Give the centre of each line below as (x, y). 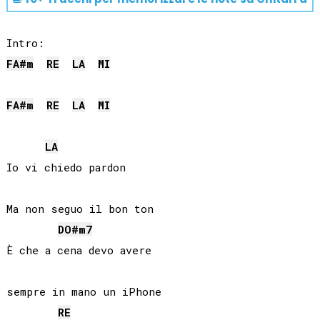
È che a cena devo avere (79, 250)
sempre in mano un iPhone (84, 292)
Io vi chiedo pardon (66, 167)
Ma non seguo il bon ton (80, 209)
